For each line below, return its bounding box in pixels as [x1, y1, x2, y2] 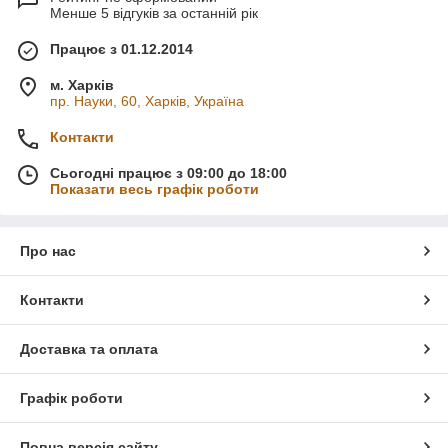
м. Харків [50, 77, 114, 94]
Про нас [20, 243, 76, 260]
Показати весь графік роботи [50, 181, 259, 198]
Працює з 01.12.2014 [50, 41, 193, 58]
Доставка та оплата [20, 341, 158, 358]
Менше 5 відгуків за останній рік [50, 5, 258, 22]
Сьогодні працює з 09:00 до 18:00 [50, 165, 287, 182]
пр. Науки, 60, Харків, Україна [50, 93, 244, 110]
